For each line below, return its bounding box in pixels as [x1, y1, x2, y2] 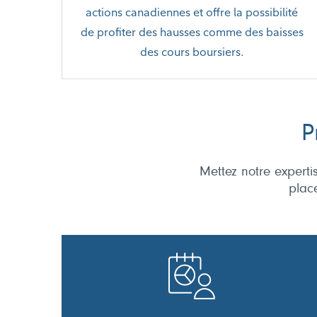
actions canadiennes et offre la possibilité [86, 5, 299, 19]
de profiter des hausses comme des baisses [80, 25, 304, 39]
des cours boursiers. [139, 45, 244, 59]
